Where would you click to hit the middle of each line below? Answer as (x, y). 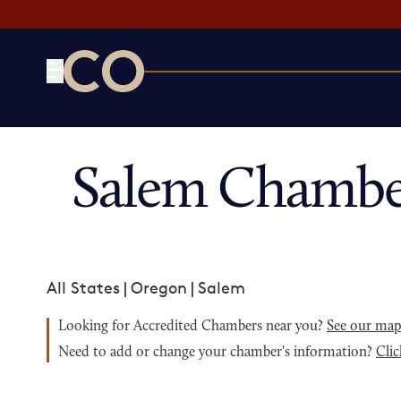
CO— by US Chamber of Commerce (196, 103)
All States (83, 287)
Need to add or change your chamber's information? (217, 353)
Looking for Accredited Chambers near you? (192, 327)
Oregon (159, 287)
